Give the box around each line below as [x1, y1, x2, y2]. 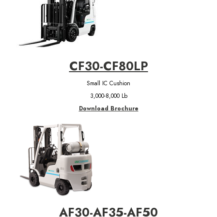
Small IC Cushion [87, 78, 130, 88]
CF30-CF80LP [69, 57, 148, 75]
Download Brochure [78, 104, 139, 113]
